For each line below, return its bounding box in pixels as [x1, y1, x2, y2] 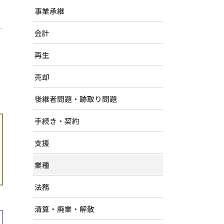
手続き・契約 [34, 115, 79, 126]
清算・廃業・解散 [34, 203, 94, 214]
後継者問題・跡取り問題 [34, 93, 117, 104]
